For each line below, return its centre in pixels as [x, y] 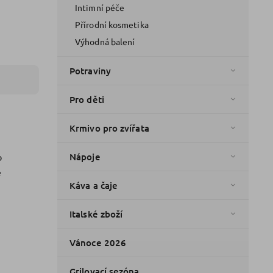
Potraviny [90, 70]
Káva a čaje [94, 185]
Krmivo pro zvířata [109, 128]
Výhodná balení [105, 41]
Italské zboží [96, 214]
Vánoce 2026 [98, 242]
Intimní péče [100, 7]
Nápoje [85, 156]
